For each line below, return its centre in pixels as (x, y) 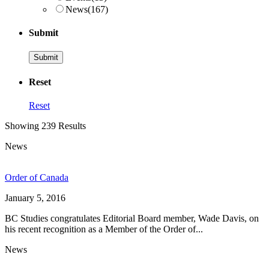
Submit (44, 33)
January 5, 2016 (35, 198)
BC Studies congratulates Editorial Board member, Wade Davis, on (132, 218)
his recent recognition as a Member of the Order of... (104, 229)
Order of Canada (37, 177)
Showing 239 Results (45, 125)
